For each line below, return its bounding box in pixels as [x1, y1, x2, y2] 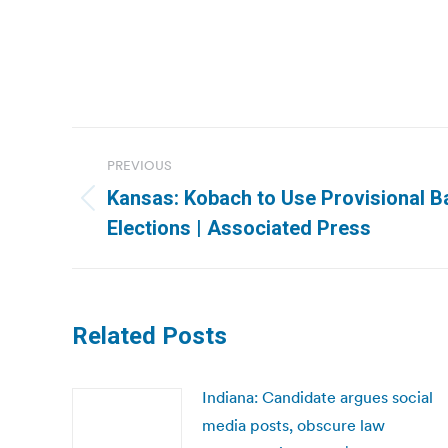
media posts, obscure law [202, 415, 385, 435]
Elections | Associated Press [107, 216, 371, 240]
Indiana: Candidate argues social [202, 387, 433, 407]
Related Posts [72, 322, 227, 350]
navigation [71, 172, 233, 212]
